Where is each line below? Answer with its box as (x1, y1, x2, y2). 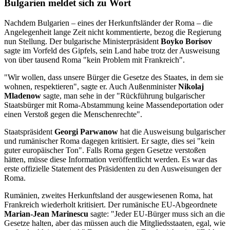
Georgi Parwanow (54, 127, 118, 136)
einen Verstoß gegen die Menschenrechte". (4, 109, 142, 119)
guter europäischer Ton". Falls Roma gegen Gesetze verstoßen (4, 145, 206, 155)
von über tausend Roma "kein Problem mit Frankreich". (4, 55, 185, 64)
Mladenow (4, 91, 43, 100)
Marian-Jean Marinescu (4, 209, 88, 218)
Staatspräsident (4, 127, 54, 136)
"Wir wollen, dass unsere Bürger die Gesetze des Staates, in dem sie (4, 72, 223, 82)
